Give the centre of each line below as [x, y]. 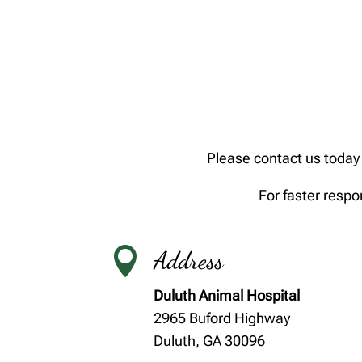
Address [188, 261]
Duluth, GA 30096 [209, 341]
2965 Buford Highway [221, 318]
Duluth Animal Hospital [226, 296]
